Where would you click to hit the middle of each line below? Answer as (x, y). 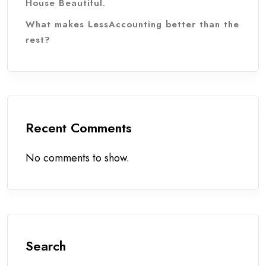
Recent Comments (79, 127)
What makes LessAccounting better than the (132, 24)
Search (46, 246)
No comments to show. (77, 158)
